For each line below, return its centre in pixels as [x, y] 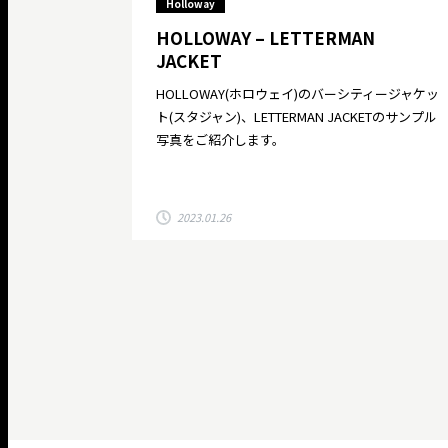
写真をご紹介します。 [220, 139]
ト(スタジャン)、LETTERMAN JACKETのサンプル [296, 116]
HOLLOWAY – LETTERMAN [265, 37]
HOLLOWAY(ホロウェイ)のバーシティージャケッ [297, 93]
